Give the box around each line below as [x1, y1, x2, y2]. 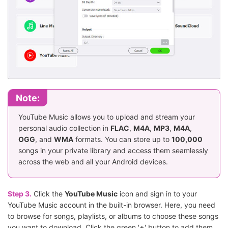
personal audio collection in [18, 123, 110, 132]
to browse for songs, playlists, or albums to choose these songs [8, 211, 218, 220]
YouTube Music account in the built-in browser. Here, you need [8, 200, 215, 209]
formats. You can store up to [73, 134, 172, 144]
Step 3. [8, 189, 32, 198]
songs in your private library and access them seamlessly [18, 146, 208, 155]
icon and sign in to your [118, 189, 197, 198]
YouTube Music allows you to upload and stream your [18, 112, 195, 121]
